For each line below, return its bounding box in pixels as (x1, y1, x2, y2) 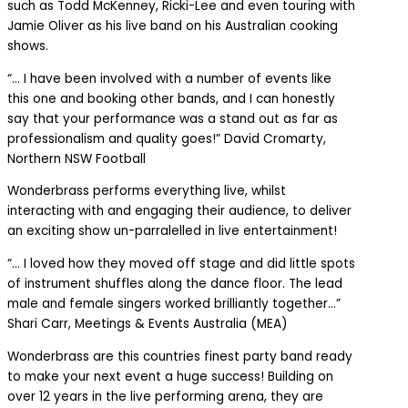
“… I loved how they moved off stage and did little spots (7, 255, 355, 273)
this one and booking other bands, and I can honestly (7, 89, 335, 107)
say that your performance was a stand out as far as (7, 109, 338, 127)
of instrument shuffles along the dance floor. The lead (7, 275, 342, 293)
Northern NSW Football (7, 149, 146, 168)
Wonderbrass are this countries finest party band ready (7, 347, 352, 365)
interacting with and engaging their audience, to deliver (7, 202, 352, 220)
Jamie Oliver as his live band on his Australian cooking (7, 17, 338, 36)
